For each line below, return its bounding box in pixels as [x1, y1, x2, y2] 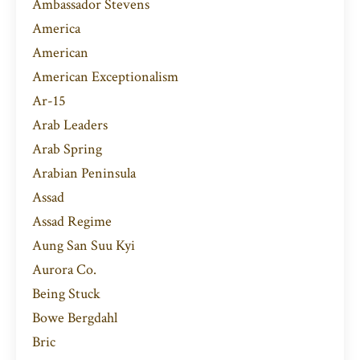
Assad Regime [32, 212, 112, 231]
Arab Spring [32, 140, 102, 159]
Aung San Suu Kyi [32, 236, 135, 256]
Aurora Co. [32, 260, 96, 280]
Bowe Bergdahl [32, 309, 117, 328]
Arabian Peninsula [32, 164, 136, 183]
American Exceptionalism [32, 67, 178, 87]
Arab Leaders [32, 116, 108, 135]
